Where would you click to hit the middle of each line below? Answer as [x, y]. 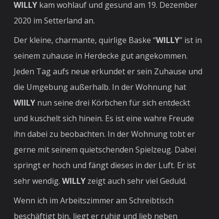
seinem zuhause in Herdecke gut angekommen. [101, 55]
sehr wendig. [38, 181]
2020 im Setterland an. [55, 20]
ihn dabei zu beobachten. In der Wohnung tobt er [105, 134]
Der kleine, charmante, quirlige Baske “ [85, 40]
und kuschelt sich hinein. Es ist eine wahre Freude [104, 118]
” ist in [191, 40]
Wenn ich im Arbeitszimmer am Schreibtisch [94, 200]
